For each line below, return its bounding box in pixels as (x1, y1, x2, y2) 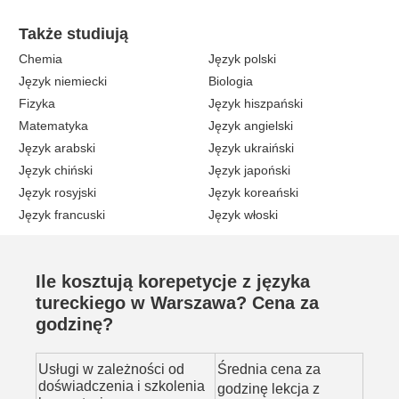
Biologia (208, 74, 253, 88)
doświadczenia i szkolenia (38, 379, 205, 394)
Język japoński (208, 163, 290, 177)
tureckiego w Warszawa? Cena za (36, 293, 319, 313)
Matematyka (19, 118, 89, 133)
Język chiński (19, 163, 94, 177)
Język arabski (19, 141, 96, 155)
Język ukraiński (208, 141, 294, 155)
